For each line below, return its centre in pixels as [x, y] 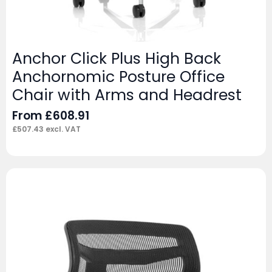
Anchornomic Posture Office [118, 77]
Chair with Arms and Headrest [127, 95]
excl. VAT [62, 129]
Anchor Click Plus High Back [117, 59]
